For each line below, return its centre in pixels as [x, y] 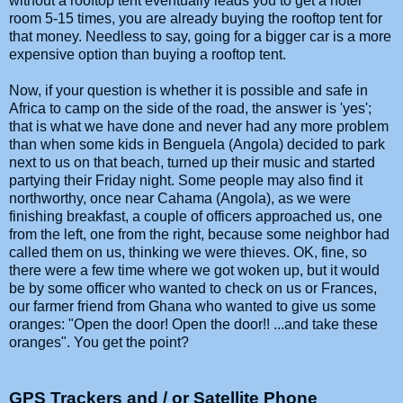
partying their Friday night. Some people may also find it [186, 180]
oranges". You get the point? [99, 342]
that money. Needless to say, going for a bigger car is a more [200, 36]
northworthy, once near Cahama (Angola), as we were [180, 198]
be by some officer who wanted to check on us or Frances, [193, 288]
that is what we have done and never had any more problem [199, 126]
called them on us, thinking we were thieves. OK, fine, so [188, 252]
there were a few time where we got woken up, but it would [194, 270]
